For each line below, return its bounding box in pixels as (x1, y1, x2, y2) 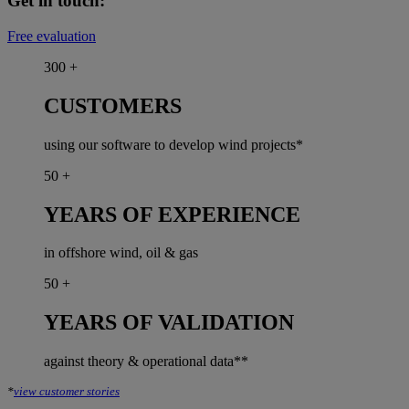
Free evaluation (7, 27, 96, 44)
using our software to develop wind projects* (44, 136, 303, 152)
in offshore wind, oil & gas (44, 245, 198, 261)
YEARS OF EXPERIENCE (44, 202, 300, 226)
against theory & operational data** (44, 353, 248, 370)
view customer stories (14, 384, 120, 399)
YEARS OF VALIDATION (44, 310, 294, 335)
